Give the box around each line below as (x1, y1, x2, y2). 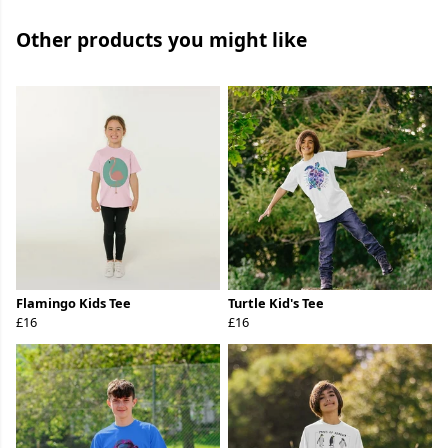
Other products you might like (16, 26, 307, 54)
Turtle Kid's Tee (228, 294, 324, 313)
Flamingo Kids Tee (16, 294, 131, 313)
